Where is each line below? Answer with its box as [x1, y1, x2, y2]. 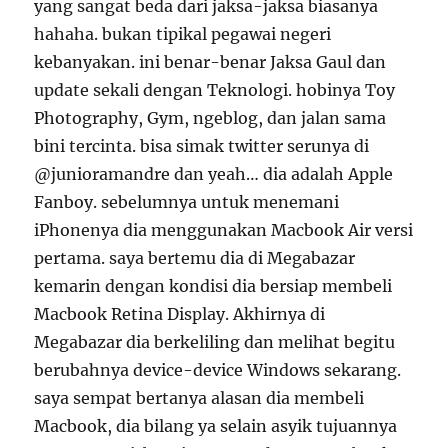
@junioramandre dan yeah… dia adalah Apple [34, 164, 394, 184]
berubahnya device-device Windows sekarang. [34, 360, 402, 380]
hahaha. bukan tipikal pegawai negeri [34, 24, 332, 44]
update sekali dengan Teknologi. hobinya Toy [34, 80, 396, 100]
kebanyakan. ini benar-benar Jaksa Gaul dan [34, 52, 387, 72]
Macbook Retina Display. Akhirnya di [34, 304, 326, 324]
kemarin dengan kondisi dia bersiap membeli [34, 276, 393, 296]
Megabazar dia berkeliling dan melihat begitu [34, 332, 396, 352]
